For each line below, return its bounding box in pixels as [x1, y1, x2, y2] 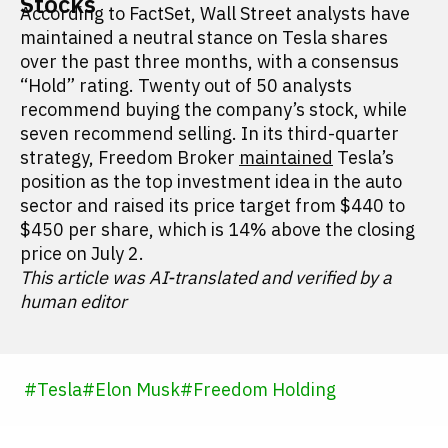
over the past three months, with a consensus [20, 50, 399, 73]
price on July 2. [20, 242, 144, 265]
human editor [20, 290, 127, 313]
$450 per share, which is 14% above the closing [20, 218, 415, 241]
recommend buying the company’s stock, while [20, 98, 407, 121]
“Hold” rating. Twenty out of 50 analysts [20, 74, 352, 97]
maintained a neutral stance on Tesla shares [20, 26, 388, 49]
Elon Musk [95, 378, 180, 401]
